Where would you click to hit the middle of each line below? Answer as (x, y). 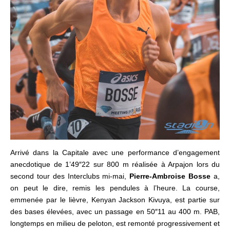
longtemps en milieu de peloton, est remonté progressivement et (115, 223)
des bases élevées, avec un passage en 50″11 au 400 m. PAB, (115, 211)
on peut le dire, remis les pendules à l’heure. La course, (115, 188)
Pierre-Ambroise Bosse (170, 176)
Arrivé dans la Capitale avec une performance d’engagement (115, 152)
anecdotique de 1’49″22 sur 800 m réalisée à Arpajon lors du (115, 164)
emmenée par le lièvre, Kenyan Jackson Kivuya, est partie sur (115, 199)
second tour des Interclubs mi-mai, (70, 176)
